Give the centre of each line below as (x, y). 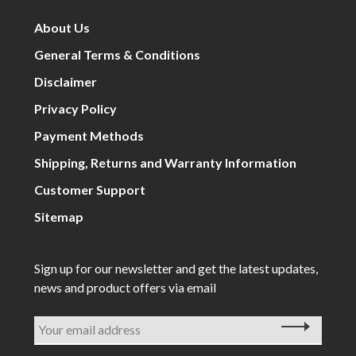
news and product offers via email (126, 287)
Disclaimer (66, 81)
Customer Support (90, 189)
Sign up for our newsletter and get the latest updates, (176, 268)
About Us (62, 27)
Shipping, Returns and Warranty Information (166, 162)
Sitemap (59, 216)
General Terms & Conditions (118, 54)
